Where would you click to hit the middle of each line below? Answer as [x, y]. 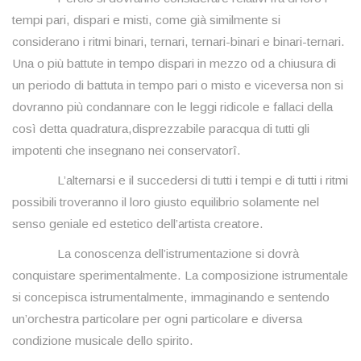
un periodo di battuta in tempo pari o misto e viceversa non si [178, 85]
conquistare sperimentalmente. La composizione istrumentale [180, 276]
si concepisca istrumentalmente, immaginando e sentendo [171, 297]
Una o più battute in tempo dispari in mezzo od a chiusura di [174, 64]
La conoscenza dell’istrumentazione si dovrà [156, 254]
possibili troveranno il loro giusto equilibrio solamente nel [166, 202]
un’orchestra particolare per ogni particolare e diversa [157, 319]
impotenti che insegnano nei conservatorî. [127, 151]
